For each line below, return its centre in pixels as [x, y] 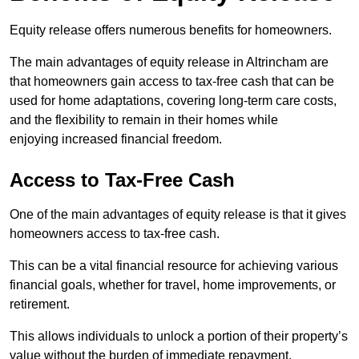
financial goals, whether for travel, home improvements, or [173, 284]
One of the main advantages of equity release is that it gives [178, 214]
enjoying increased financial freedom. [116, 139]
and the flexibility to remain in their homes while [144, 119]
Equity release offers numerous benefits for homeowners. [171, 30]
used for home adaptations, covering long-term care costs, [173, 100]
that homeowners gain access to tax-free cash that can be [172, 81]
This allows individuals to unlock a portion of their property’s [179, 336]
